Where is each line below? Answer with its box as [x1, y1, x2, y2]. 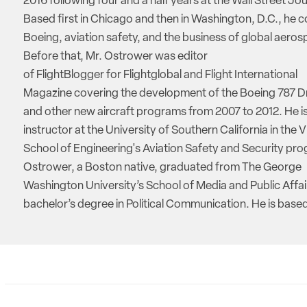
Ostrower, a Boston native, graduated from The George [23, 162, 302, 173]
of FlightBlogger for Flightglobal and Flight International [23, 69, 297, 81]
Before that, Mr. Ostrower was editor [23, 51, 208, 62]
